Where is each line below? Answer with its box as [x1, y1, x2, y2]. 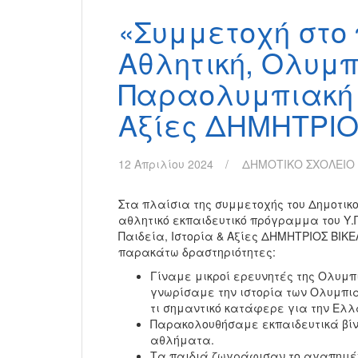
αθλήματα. [150, 332, 214, 348]
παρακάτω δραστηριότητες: [118, 244, 276, 261]
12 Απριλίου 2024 [118, 156, 213, 173]
